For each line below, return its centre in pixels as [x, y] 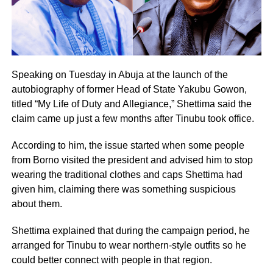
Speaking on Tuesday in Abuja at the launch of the [119, 74]
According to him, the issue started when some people [128, 145]
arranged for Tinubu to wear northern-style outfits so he [129, 245]
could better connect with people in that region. [112, 260]
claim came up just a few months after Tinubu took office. [133, 118]
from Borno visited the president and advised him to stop [132, 160]
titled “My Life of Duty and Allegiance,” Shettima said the [131, 104]
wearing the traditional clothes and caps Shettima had [127, 174]
